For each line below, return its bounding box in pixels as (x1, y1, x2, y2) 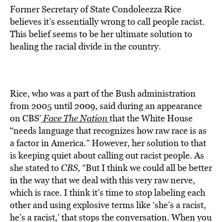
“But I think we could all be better (82, 162, 212, 174)
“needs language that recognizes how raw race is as (10, 124, 207, 137)
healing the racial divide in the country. (10, 40, 161, 53)
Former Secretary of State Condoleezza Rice (10, 3, 181, 15)
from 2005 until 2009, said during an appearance (10, 100, 202, 112)
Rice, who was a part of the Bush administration (10, 87, 196, 100)
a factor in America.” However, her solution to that (10, 137, 206, 149)
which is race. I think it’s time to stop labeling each (10, 186, 205, 199)
